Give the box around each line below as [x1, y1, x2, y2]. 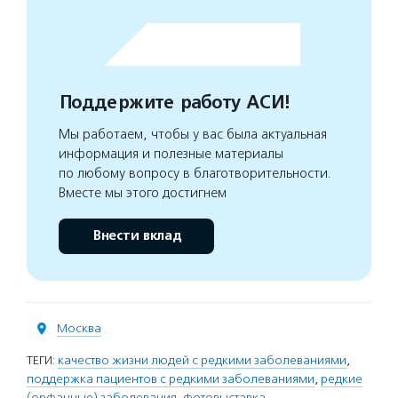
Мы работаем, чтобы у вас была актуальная [59, 126, 327, 142]
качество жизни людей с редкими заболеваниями [58, 353, 346, 368]
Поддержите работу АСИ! [59, 92, 289, 114]
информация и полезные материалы [59, 146, 283, 162]
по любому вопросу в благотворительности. [59, 165, 331, 181]
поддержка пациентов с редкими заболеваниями [27, 371, 314, 386]
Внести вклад [92, 227, 181, 244]
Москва [57, 321, 101, 336]
